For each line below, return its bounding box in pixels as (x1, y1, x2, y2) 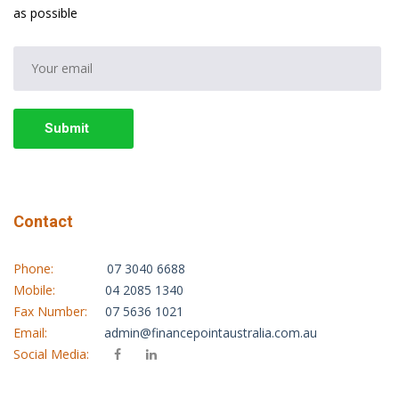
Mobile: (13, 281, 105, 298)
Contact (13, 212, 73, 231)
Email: (13, 324, 104, 341)
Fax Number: (13, 303, 105, 320)
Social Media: (13, 346, 114, 362)
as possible (13, 4, 77, 21)
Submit (45, 120, 89, 136)
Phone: (13, 260, 107, 277)
